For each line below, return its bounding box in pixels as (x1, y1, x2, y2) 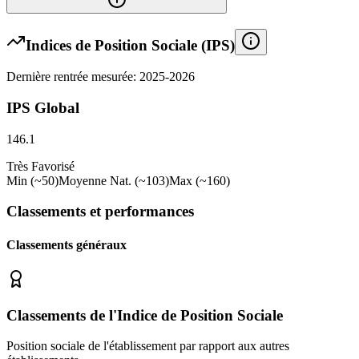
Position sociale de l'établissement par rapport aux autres (6, 339, 289, 353)
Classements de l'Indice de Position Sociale (6, 306, 283, 324)
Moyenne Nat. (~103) (58, 173, 169, 188)
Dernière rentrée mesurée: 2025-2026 (6, 70, 195, 84)
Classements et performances (6, 203, 194, 220)
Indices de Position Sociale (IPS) (26, 36, 235, 54)
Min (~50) (6, 173, 58, 188)
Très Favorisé (6, 159, 75, 173)
